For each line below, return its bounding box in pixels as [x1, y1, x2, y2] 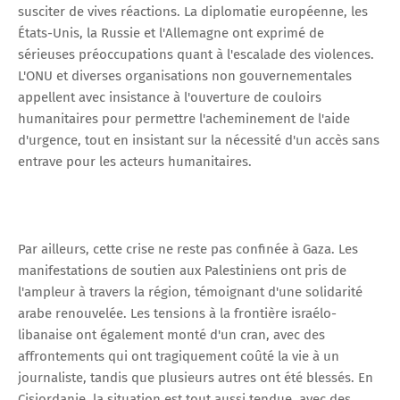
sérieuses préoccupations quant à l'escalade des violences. [18, 46, 374, 62]
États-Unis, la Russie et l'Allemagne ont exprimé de [18, 24, 324, 41]
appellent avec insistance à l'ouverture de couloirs [18, 88, 321, 105]
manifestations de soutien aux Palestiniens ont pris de [18, 262, 346, 279]
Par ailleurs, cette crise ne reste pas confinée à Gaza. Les [18, 240, 358, 257]
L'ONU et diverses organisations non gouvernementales [18, 67, 352, 84]
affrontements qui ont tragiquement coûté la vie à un [18, 347, 339, 364]
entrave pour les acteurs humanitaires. [18, 153, 252, 170]
